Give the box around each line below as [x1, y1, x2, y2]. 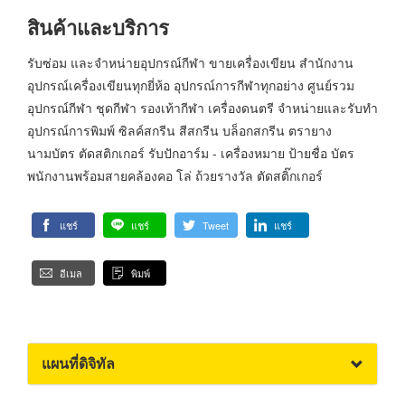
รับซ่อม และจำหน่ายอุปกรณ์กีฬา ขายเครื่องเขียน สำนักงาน [27, 53, 353, 72]
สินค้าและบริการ [27, 12, 169, 42]
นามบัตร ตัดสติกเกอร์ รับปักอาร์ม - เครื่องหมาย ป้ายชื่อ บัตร [27, 144, 354, 163]
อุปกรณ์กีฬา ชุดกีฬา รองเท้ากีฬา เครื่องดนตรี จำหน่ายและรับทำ [27, 99, 378, 118]
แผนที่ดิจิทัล [42, 353, 115, 374]
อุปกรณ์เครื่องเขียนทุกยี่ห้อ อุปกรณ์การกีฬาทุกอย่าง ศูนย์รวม [27, 76, 354, 95]
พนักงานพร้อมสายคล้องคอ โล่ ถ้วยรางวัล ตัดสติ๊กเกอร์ [27, 166, 323, 185]
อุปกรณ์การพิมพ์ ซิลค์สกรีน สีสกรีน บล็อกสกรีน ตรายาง [27, 121, 332, 140]
